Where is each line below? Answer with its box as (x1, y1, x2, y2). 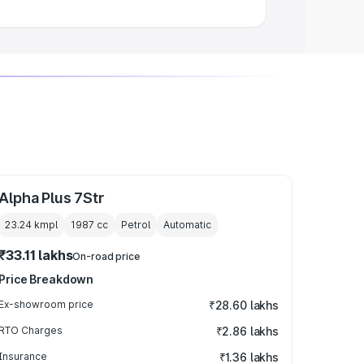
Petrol (121, 219, 151, 231)
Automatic (163, 219, 212, 231)
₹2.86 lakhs (215, 324, 279, 338)
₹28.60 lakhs (208, 298, 279, 312)
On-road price (72, 250, 140, 262)
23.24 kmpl (5, 219, 58, 231)
